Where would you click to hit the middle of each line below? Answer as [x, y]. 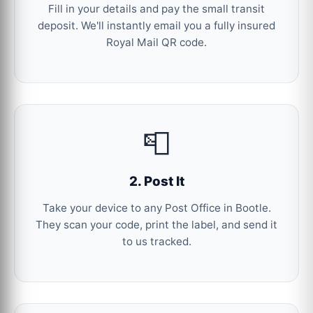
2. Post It [156, 181]
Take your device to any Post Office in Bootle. [156, 208]
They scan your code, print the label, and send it [156, 225]
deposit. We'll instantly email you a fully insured [156, 25]
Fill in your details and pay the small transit [156, 8]
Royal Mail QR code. [156, 42]
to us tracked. [156, 241]
